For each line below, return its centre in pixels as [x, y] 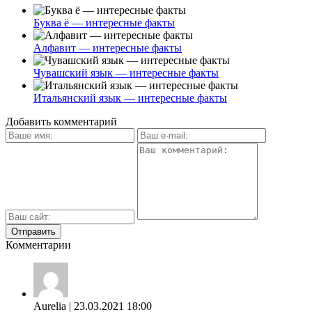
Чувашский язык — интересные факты [126, 72]
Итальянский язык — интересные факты [130, 97]
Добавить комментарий [61, 121]
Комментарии [38, 244]
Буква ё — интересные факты [104, 22]
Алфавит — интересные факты [108, 47]
